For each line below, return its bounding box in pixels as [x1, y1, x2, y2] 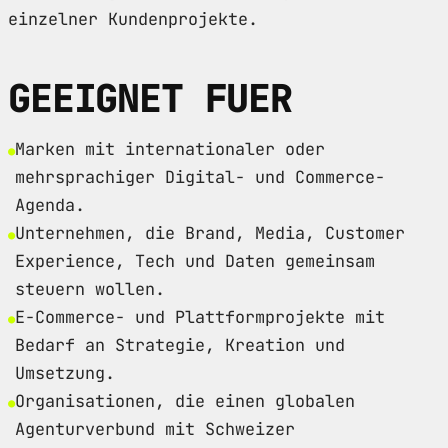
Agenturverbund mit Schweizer [15, 417, 295, 440]
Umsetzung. [15, 361, 115, 384]
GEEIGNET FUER [8, 72, 293, 124]
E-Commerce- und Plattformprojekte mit [15, 305, 385, 328]
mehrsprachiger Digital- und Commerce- [15, 165, 385, 188]
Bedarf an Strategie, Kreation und [15, 333, 345, 356]
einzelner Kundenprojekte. [8, 7, 258, 30]
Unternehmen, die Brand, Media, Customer [15, 221, 405, 244]
